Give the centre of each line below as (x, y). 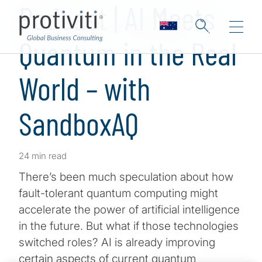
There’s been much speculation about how (126, 177)
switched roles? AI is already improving (117, 243)
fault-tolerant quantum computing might (118, 194)
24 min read (43, 156)
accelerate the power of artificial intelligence (129, 210)
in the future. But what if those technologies (129, 226)
